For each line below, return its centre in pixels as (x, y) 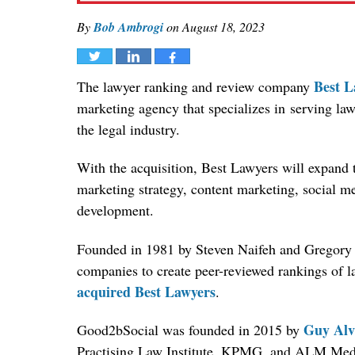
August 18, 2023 (223, 26)
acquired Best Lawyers (146, 291)
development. (115, 210)
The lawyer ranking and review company (195, 86)
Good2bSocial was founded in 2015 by (190, 330)
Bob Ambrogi (128, 27)
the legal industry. (128, 129)
